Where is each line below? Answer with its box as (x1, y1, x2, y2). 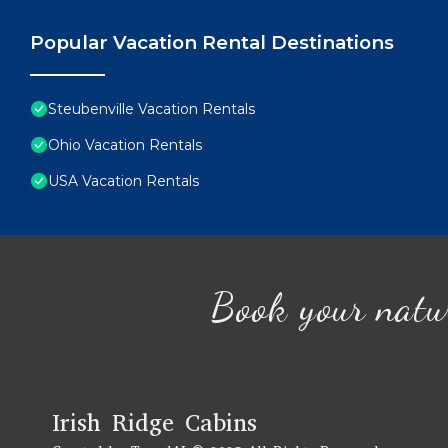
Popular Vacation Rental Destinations (30, 31, 394, 55)
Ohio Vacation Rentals (48, 136, 202, 155)
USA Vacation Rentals (48, 172, 199, 191)
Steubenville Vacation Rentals (48, 100, 255, 119)
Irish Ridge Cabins (52, 407, 257, 440)
